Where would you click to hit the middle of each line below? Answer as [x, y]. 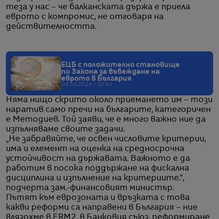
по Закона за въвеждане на [110, 72]
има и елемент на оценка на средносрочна [95, 149]
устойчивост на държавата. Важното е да [98, 159]
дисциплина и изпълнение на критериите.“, [95, 179]
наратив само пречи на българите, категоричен [108, 110]
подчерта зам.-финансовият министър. [90, 188]
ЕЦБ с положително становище [120, 65]
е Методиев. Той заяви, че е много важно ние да [106, 120]
